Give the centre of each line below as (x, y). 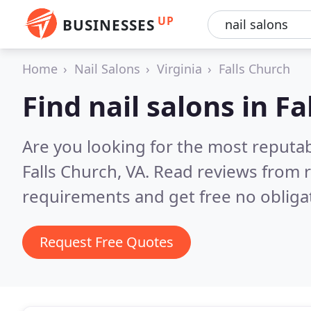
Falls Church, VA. (88, 171)
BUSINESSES (109, 25)
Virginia (179, 69)
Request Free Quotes (107, 242)
